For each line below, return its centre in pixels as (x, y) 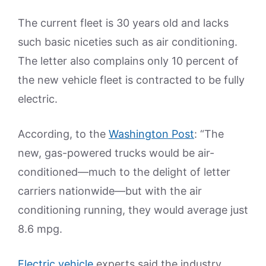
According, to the (63, 134)
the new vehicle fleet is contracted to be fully (131, 80)
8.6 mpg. (40, 229)
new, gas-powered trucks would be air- (116, 153)
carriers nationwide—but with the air (110, 191)
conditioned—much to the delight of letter (124, 172)
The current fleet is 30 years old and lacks (123, 23)
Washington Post (151, 134)
